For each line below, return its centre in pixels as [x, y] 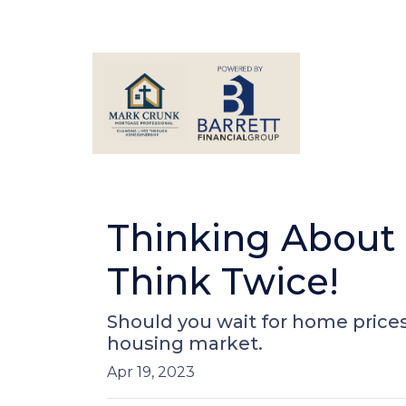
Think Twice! [223, 281]
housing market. [185, 343]
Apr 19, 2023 [151, 372]
